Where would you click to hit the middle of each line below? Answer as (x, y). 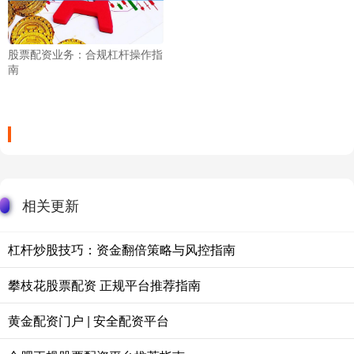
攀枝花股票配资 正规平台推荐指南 (104, 284)
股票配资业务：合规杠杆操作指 (85, 53)
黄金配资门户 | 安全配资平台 (88, 320)
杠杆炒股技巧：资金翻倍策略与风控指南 (122, 249)
